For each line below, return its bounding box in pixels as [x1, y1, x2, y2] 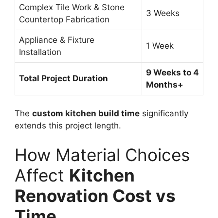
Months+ [146, 79, 183, 90]
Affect [15, 164, 69, 185]
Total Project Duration [19, 73, 108, 83]
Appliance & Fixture [19, 35, 94, 45]
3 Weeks [146, 8, 180, 18]
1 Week [146, 40, 174, 51]
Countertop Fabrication [19, 14, 109, 24]
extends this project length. [15, 121, 121, 131]
